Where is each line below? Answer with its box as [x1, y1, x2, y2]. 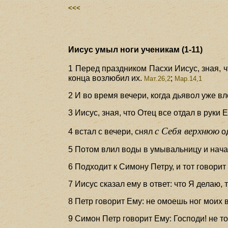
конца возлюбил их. [68, 73, 142, 82]
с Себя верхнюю [155, 125, 220, 136]
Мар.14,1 [175, 74, 203, 82]
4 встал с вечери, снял [68, 127, 155, 136]
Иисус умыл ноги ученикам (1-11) [68, 45, 203, 54]
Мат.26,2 [142, 74, 171, 82]
